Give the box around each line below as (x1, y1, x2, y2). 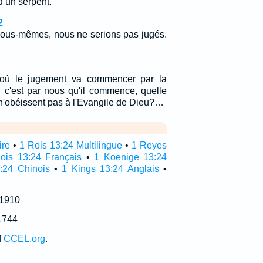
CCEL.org (3, 234, 45, 244)
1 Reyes (131, 140, 167, 150)
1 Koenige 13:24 (94, 152, 167, 162)
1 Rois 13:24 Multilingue (19, 140, 123, 150)
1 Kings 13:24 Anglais (62, 164, 159, 174)
